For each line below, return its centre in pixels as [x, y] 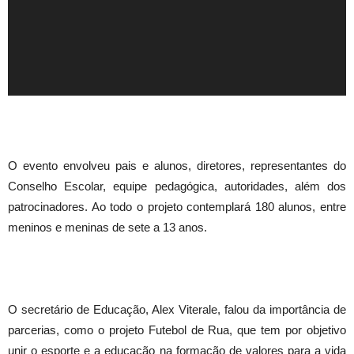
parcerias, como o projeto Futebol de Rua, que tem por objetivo [177, 330]
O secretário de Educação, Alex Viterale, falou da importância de [177, 309]
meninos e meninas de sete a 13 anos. [107, 227]
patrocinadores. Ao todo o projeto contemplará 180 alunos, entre [177, 207]
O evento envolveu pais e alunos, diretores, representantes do [177, 166]
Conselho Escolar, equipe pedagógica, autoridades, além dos [177, 186]
